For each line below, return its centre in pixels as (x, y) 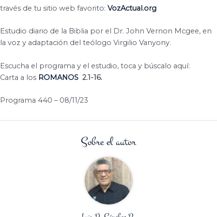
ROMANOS (58, 77)
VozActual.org (132, 8)
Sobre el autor (108, 142)
